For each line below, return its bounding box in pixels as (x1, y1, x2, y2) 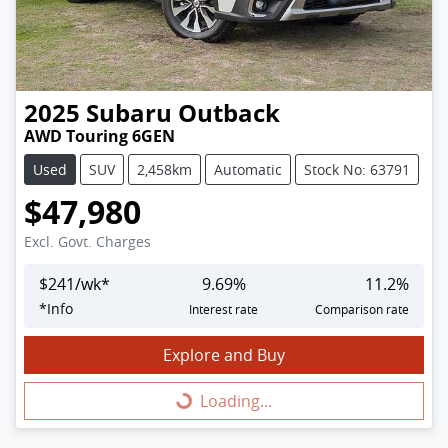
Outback (178, 96, 280, 130)
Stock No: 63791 (304, 160, 410, 180)
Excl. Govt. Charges (24, 232, 151, 252)
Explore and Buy (163, 344, 285, 367)
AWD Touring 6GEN (24, 125, 175, 148)
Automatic (214, 160, 282, 180)
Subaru (86, 96, 172, 130)
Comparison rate (314, 301, 409, 318)
